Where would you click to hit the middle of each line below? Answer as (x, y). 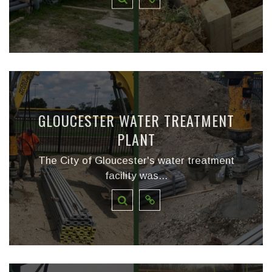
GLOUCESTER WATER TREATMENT (136, 120)
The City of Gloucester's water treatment (136, 160)
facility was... (136, 175)
